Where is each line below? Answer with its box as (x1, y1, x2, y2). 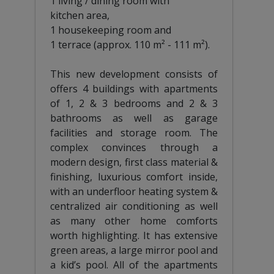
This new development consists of (50, 67, 218, 81)
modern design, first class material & (50, 155, 218, 169)
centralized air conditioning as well (50, 199, 218, 213)
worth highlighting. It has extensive (50, 228, 218, 242)
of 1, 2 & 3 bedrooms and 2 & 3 (50, 96, 218, 110)
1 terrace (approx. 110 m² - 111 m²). (50, 37, 210, 51)
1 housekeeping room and (50, 23, 171, 37)
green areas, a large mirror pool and (50, 243, 218, 257)
